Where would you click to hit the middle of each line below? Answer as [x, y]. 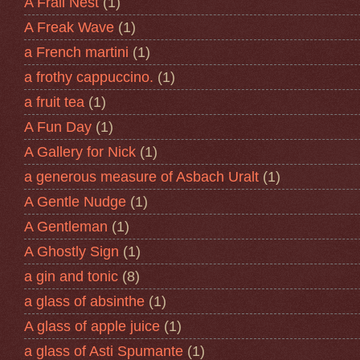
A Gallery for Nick [80, 151]
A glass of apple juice [92, 326]
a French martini [76, 52]
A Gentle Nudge [75, 201]
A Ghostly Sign [72, 251]
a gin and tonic [71, 276]
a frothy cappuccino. [89, 77]
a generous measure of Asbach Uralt [141, 176]
